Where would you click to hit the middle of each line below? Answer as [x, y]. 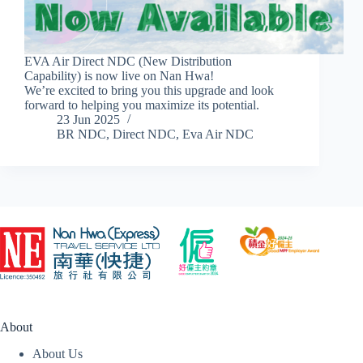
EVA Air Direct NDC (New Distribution [128, 62]
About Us [58, 354]
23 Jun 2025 [88, 120]
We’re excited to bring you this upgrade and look [149, 91]
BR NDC [81, 135]
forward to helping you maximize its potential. [142, 105]
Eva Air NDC [218, 135]
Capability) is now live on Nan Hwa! [119, 76]
